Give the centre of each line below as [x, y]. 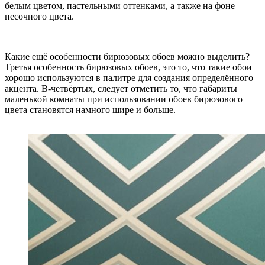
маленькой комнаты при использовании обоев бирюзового [124, 99]
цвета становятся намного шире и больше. [90, 109]
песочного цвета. [39, 16]
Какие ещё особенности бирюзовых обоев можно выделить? [127, 56]
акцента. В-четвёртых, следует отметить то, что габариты [121, 88]
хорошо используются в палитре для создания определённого [129, 77]
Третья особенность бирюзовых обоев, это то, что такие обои [128, 67]
